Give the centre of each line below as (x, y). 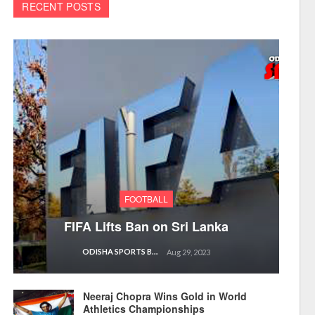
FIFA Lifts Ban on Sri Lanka (147, 226)
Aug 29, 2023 (189, 252)
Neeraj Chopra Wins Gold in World (165, 296)
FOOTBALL (147, 198)
